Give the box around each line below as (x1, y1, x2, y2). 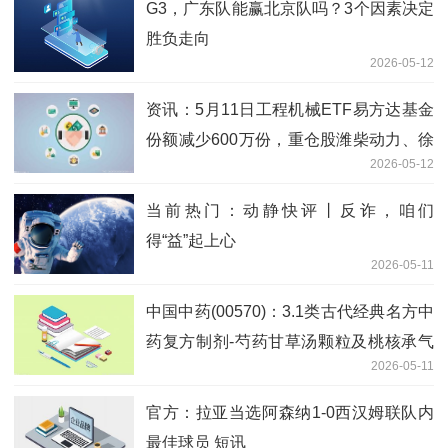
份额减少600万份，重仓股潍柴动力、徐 (146, 131, 434, 149)
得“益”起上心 (146, 232, 236, 250)
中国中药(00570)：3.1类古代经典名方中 (146, 303, 434, 321)
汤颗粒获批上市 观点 (146, 363, 294, 381)
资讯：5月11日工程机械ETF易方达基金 (146, 101, 434, 119)
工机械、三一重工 (146, 161, 274, 179)
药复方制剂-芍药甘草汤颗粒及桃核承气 (146, 333, 434, 351)
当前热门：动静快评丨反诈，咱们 (146, 202, 434, 220)
